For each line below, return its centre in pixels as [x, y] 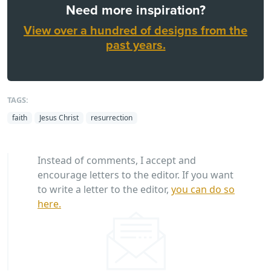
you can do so [203, 190]
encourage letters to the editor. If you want [135, 175]
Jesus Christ [59, 118]
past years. [135, 45]
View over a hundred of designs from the [135, 31]
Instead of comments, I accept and [117, 161]
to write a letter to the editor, [104, 190]
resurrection [112, 118]
